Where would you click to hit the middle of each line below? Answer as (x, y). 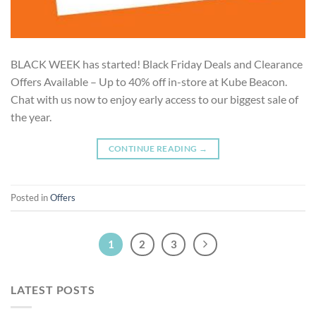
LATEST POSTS (53, 290)
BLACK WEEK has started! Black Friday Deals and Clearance (157, 64)
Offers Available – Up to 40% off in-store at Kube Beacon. (149, 82)
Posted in (30, 197)
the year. (31, 117)
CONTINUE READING (153, 149)
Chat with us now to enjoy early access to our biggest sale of (154, 99)
